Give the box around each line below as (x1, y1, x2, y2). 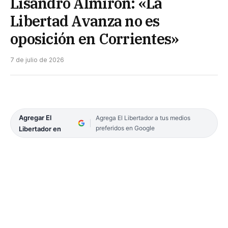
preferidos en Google (95, 124, 155, 132)
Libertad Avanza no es (10, 11, 160, 31)
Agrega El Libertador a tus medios (95, 113, 190, 122)
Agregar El (19, 113, 51, 122)
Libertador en (19, 124, 61, 133)
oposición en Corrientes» (10, 28, 179, 48)
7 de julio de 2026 (10, 55, 64, 64)
